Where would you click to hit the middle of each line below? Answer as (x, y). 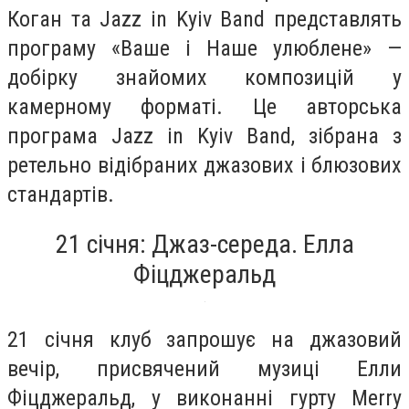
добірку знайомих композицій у (204, 78)
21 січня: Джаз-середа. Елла (204, 244)
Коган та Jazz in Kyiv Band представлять (204, 20)
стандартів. (61, 195)
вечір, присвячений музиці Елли (204, 368)
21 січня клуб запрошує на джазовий (204, 339)
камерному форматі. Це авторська (204, 107)
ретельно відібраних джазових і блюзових (204, 166)
